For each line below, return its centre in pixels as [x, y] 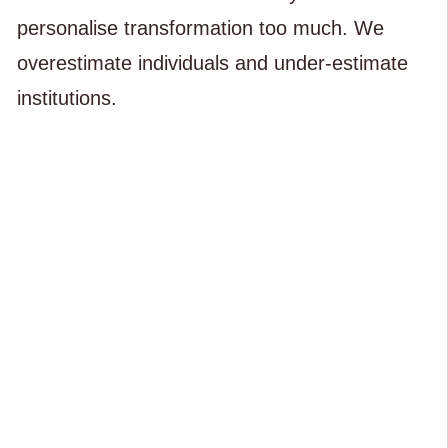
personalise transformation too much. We [200, 27]
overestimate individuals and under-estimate [212, 62]
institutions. [66, 97]
